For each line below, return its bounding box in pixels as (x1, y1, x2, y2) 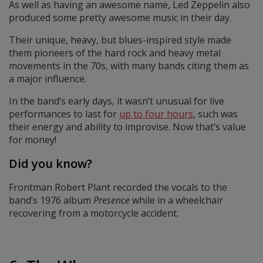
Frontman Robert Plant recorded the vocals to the (9, 181, 227, 194)
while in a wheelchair (130, 194, 223, 207)
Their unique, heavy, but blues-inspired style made (9, 33, 231, 47)
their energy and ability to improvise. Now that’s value (9, 120, 246, 134)
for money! (9, 133, 56, 147)
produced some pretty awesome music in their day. (9, 11, 231, 25)
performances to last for (9, 107, 119, 121)
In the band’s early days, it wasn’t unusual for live (9, 95, 224, 108)
